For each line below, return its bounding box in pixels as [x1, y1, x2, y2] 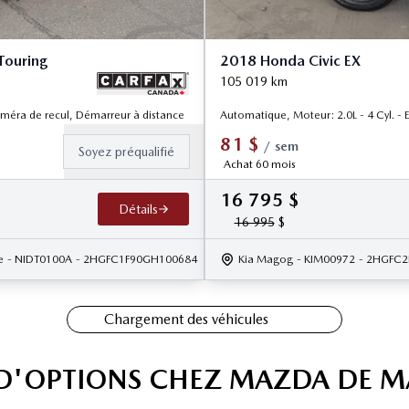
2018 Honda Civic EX [220, 51, 361, 69]
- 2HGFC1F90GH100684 [75, 253, 197, 267]
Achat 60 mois [223, 158, 296, 172]
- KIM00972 [297, 253, 355, 267]
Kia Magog [238, 253, 293, 267]
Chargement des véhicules [104, 310, 268, 329]
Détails [118, 202, 158, 217]
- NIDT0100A [6, 253, 72, 267]
